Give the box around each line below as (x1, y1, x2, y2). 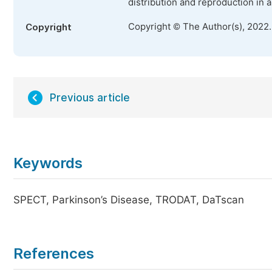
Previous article (50, 92, 130, 104)
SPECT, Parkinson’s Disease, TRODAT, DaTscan (13, 194, 244, 206)
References (13, 245, 94, 262)
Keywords (13, 154, 83, 172)
